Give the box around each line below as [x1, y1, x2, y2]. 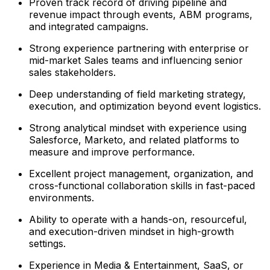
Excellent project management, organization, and [29, 167, 253, 180]
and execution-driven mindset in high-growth [29, 225, 234, 237]
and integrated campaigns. [29, 20, 148, 33]
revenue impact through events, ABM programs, [29, 8, 253, 20]
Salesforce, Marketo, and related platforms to [29, 133, 239, 146]
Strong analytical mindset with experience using [29, 121, 246, 134]
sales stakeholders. [29, 66, 116, 78]
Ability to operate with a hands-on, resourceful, [29, 213, 247, 225]
